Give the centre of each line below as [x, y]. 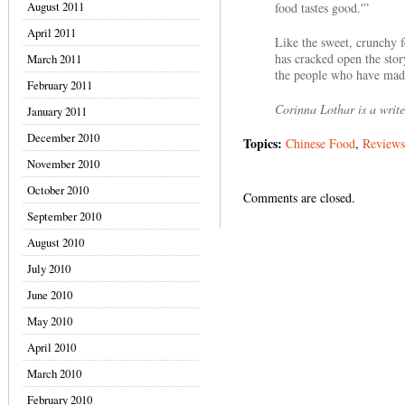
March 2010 [54, 373]
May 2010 [50, 321]
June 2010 [50, 295]
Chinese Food [320, 143]
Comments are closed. [299, 198]
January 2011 [57, 111]
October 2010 [58, 190]
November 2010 [63, 164]
